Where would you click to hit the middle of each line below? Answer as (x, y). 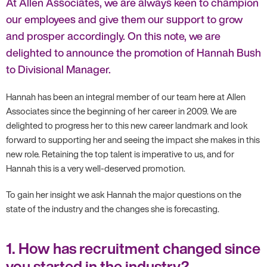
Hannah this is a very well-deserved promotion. (96, 168)
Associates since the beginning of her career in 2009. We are (121, 111)
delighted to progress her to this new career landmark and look (127, 125)
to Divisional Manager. (58, 69)
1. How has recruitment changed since (133, 248)
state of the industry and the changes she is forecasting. (113, 208)
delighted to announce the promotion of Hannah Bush (133, 52)
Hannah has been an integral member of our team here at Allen (126, 96)
